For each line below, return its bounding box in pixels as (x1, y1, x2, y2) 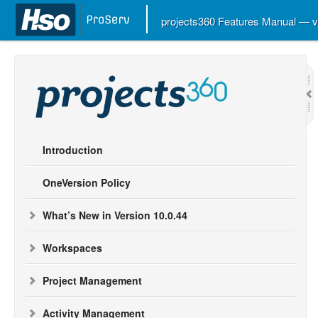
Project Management (43, 273, 142, 287)
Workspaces (43, 241, 102, 255)
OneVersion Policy (43, 175, 131, 190)
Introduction (43, 143, 103, 157)
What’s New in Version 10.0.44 (43, 208, 187, 222)
